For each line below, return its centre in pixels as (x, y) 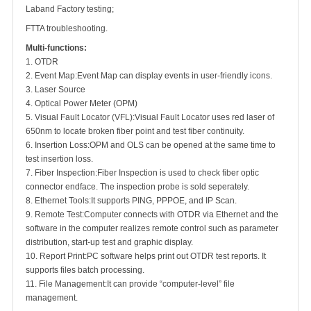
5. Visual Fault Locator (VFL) (79, 117)
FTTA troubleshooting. (67, 28)
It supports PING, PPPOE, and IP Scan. (164, 201)
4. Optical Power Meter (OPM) (82, 103)
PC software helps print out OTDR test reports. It (176, 256)
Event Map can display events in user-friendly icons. (175, 76)
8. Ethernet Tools (57, 201)
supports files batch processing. (85, 270)
